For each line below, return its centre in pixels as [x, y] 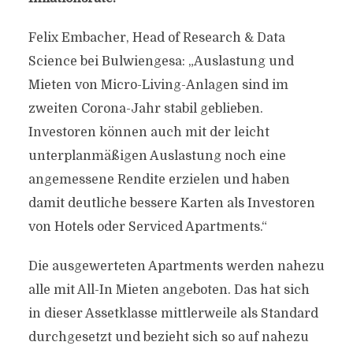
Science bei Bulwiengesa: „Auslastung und [161, 61]
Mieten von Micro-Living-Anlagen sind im [158, 85]
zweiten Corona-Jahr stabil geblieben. [145, 109]
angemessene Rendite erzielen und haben [159, 180]
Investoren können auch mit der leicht [149, 132]
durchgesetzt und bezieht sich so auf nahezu [168, 337]
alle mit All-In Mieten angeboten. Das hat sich [169, 290]
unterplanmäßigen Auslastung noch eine [157, 156]
